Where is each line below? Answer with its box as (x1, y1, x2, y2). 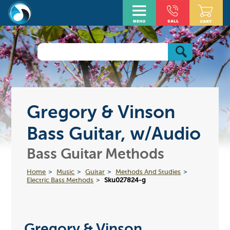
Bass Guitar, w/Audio (27, 125, 201, 144)
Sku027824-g (104, 177, 146, 184)
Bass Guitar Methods (27, 147, 165, 162)
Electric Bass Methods (27, 177, 94, 184)
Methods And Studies (116, 168, 181, 176)
